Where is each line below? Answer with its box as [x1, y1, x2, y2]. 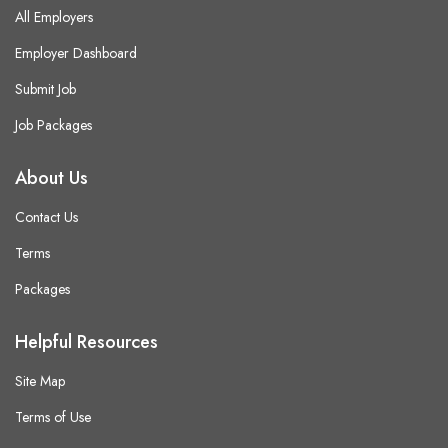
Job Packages [15, 114, 92, 135]
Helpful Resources [15, 328, 158, 355]
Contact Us [15, 206, 78, 227]
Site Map [15, 370, 65, 391]
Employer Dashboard [15, 42, 137, 63]
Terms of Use [15, 406, 91, 427]
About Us [15, 164, 88, 191]
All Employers [15, 6, 93, 27]
